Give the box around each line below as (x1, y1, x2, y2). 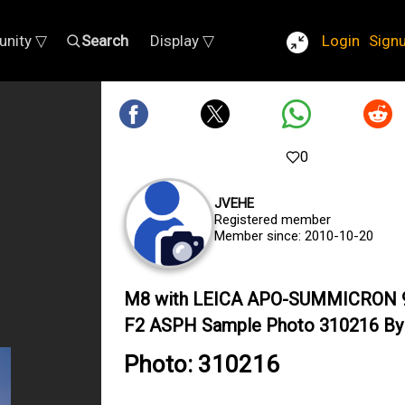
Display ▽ (150, 32, 214, 50)
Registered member (214, 212, 331, 228)
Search (81, 32, 128, 50)
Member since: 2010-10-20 (214, 228, 373, 244)
